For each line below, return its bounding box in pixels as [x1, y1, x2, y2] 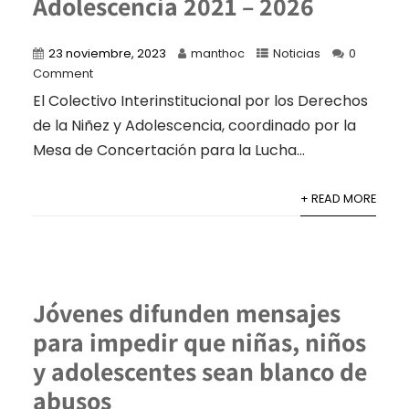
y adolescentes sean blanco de [32, 354, 367, 389]
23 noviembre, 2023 [47, 46, 166, 62]
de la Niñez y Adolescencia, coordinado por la [32, 115, 356, 137]
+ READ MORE [300, 191, 377, 207]
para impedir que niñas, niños [32, 325, 366, 360]
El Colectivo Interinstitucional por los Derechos [32, 90, 368, 112]
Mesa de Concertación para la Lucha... [32, 140, 305, 162]
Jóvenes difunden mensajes [32, 296, 341, 330]
